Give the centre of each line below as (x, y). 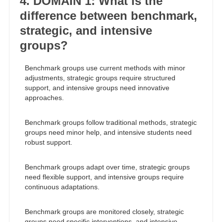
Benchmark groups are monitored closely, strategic (104, 212)
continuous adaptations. (62, 187)
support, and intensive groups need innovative (97, 88)
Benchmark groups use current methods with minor (105, 68)
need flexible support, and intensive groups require (104, 177)
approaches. (44, 98)
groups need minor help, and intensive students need (108, 133)
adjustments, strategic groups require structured (100, 78)
